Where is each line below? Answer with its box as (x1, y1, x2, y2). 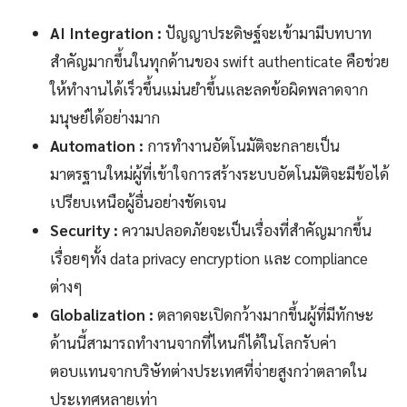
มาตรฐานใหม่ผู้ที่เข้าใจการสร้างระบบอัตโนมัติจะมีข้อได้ (50, 164, 389, 184)
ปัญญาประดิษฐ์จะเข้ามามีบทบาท (162, 23, 372, 44)
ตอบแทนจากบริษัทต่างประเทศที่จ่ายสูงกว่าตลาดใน (50, 361, 367, 382)
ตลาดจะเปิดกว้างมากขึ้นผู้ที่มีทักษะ (154, 304, 373, 325)
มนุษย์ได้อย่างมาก (50, 107, 160, 128)
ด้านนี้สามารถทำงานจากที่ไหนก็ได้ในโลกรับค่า (50, 333, 336, 353)
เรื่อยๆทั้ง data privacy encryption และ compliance (50, 248, 368, 269)
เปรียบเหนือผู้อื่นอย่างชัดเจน (50, 192, 226, 213)
